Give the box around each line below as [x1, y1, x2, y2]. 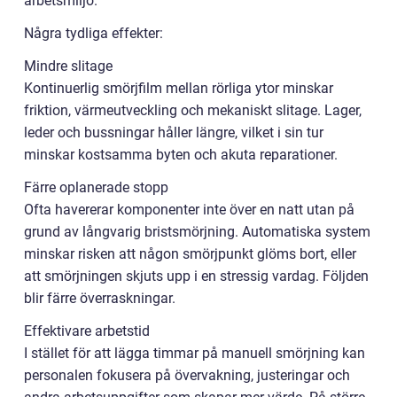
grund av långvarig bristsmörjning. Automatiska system [24, 223, 370, 240]
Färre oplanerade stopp [24, 179, 168, 196]
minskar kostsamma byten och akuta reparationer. [24, 146, 338, 163]
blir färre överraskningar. [24, 290, 175, 307]
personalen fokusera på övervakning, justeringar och [24, 367, 350, 384]
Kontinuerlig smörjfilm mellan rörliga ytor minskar [24, 80, 333, 97]
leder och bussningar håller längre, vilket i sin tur [24, 124, 323, 141]
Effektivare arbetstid [24, 323, 150, 339]
